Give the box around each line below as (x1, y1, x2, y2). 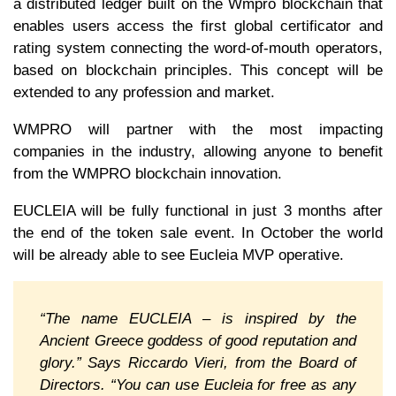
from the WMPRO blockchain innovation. (13, 164, 286, 182)
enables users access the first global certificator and (13, 17, 383, 34)
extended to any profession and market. (13, 83, 279, 101)
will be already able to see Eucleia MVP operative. (13, 246, 348, 263)
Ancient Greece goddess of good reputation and (40, 331, 356, 349)
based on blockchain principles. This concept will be (13, 61, 383, 79)
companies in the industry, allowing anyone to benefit (13, 142, 383, 160)
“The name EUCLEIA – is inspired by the (40, 309, 356, 327)
